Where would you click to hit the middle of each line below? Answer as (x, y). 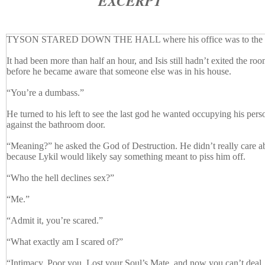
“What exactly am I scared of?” (65, 242)
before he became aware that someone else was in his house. (120, 72)
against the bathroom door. (56, 125)
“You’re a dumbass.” (45, 93)
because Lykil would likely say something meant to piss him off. (127, 157)
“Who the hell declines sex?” (60, 178)
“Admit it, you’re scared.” (55, 221)
